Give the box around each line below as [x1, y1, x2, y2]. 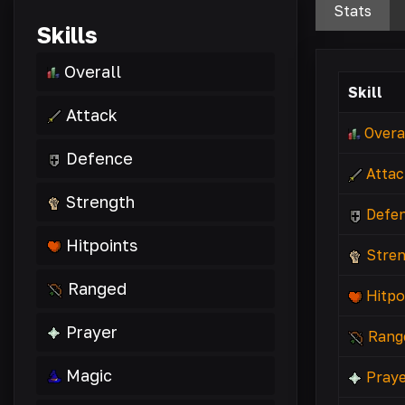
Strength [66, 192, 135, 212]
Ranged [68, 278, 127, 298]
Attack [66, 105, 118, 125]
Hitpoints [66, 235, 137, 255]
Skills [36, 21, 98, 49]
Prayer [66, 322, 118, 342]
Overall [64, 61, 121, 81]
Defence [66, 148, 133, 168]
